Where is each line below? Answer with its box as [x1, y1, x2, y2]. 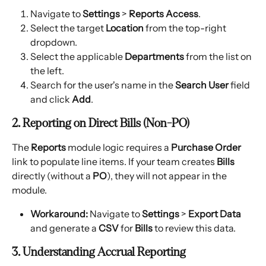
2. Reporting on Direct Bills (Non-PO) [12, 117, 189, 130]
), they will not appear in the [107, 170, 229, 182]
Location [106, 22, 144, 34]
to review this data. [153, 222, 236, 235]
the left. [30, 65, 64, 77]
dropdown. [30, 36, 77, 49]
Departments [125, 50, 184, 63]
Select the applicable [30, 50, 125, 63]
